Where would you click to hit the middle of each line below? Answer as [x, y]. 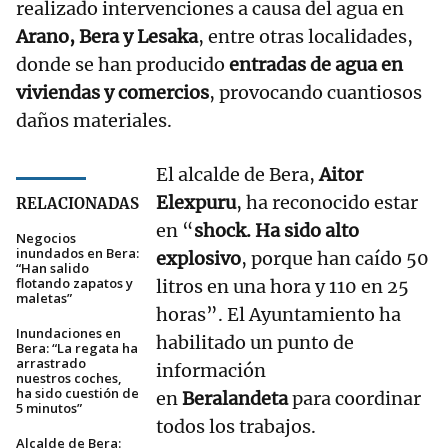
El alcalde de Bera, [237, 175]
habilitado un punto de [255, 343]
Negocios [46, 238]
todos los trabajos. [236, 427]
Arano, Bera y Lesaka [107, 37]
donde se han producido [122, 65]
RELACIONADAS [77, 204]
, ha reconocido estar [327, 203]
